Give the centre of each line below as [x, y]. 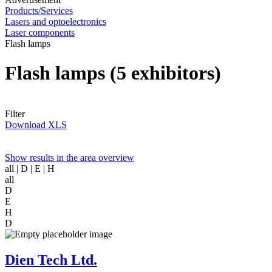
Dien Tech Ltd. [51, 260]
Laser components [40, 32]
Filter [15, 114]
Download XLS [36, 124]
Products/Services [39, 11]
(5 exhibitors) [165, 73]
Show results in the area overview [70, 157]
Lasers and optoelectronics [56, 22]
